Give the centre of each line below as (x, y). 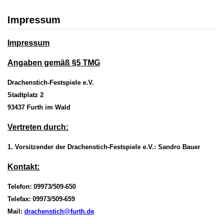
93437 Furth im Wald (39, 107)
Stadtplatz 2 (26, 95)
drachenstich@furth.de (59, 211)
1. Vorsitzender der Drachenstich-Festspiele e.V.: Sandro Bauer (104, 147)
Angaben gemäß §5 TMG (54, 62)
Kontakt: (24, 166)
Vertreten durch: (38, 127)
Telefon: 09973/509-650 (42, 186)
